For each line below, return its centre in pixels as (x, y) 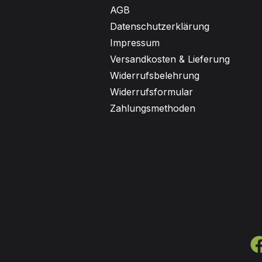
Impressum (135, 43)
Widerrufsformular (151, 92)
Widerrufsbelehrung (155, 75)
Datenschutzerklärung (160, 26)
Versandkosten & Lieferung (170, 59)
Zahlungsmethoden (153, 108)
